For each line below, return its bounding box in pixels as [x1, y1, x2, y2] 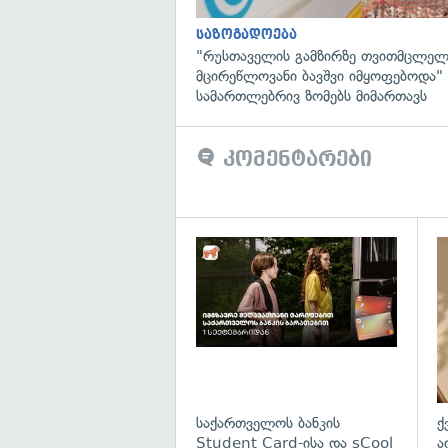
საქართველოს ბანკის [196, 414, 340, 433]
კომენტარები [216, 146, 372, 171]
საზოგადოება [196, 26, 297, 42]
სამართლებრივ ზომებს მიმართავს [196, 86, 427, 105]
